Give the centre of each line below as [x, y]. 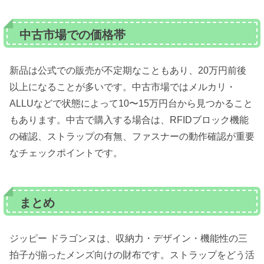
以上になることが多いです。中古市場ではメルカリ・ [123, 87]
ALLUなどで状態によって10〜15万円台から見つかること [131, 104]
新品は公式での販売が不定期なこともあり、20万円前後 [128, 71]
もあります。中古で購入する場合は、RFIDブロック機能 [129, 120]
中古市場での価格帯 [72, 35]
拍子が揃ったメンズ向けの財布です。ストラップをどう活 [132, 255]
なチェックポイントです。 [66, 153]
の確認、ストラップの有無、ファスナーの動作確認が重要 [132, 137]
